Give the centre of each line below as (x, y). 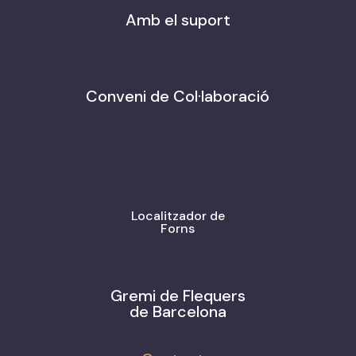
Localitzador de (178, 215)
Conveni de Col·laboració (178, 96)
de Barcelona (178, 311)
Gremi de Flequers (178, 295)
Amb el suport (178, 19)
